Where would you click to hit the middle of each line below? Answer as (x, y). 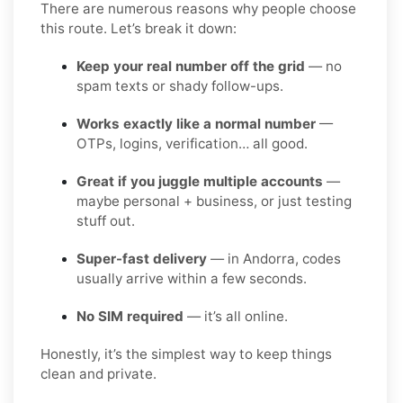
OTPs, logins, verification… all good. (192, 143)
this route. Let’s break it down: (139, 28)
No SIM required (130, 316)
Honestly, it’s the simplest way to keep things (186, 354)
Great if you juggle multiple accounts (200, 181)
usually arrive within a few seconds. (192, 278)
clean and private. (99, 373)
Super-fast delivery (142, 258)
